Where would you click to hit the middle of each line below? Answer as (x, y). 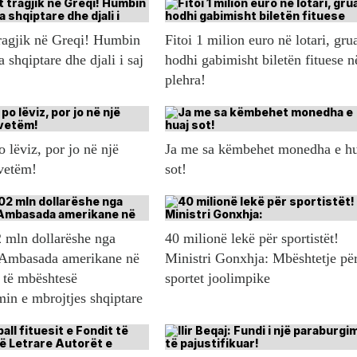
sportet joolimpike (218, 279)
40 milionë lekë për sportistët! (252, 239)
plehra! (186, 80)
